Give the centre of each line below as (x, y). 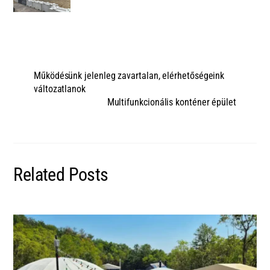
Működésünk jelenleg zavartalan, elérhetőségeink (129, 76)
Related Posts (61, 174)
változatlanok (60, 89)
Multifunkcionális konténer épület (171, 102)
